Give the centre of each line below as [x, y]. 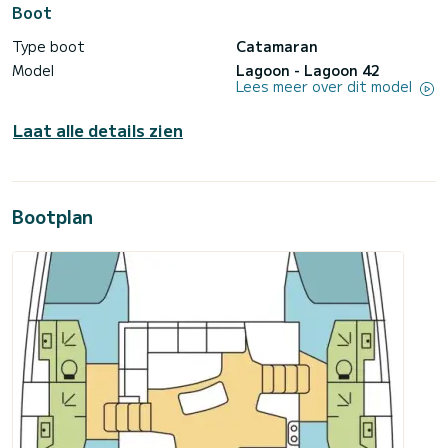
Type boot [48, 46]
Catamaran [277, 46]
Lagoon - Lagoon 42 [308, 70]
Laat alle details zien [98, 129]
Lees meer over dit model [326, 86]
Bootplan [52, 215]
